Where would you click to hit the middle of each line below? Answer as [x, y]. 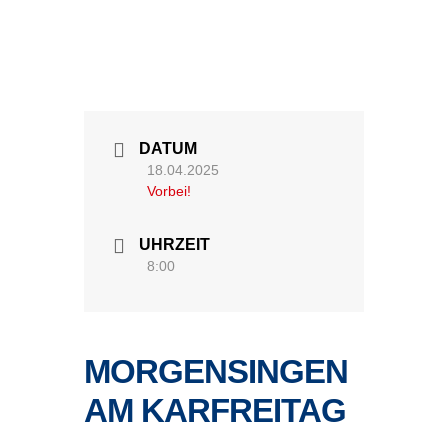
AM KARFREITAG [215, 410]
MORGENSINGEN [216, 371]
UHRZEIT [174, 245]
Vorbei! [169, 191]
